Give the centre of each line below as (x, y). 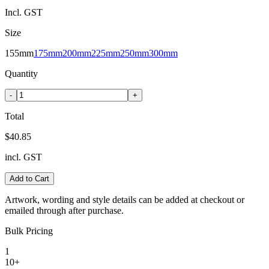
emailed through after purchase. (64, 210)
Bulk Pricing (29, 231)
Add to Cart (29, 178)
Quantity (21, 73)
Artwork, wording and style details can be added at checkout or (125, 199)
